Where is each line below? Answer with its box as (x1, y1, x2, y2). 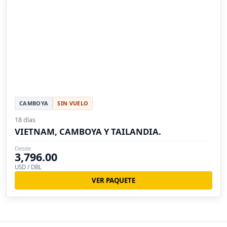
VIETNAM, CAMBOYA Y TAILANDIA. (15, 125, 161, 137)
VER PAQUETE (92, 175, 135, 185)
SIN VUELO (57, 99, 89, 107)
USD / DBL (15, 163, 42, 171)
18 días (15, 115, 35, 124)
